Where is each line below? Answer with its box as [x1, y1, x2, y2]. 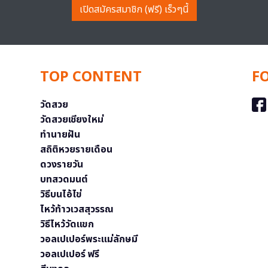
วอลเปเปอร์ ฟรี [40, 246, 100, 261]
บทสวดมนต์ [40, 172, 89, 187]
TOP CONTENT [40, 66, 142, 88]
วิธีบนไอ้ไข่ [40, 187, 83, 202]
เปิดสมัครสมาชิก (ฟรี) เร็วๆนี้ [79, 2, 189, 17]
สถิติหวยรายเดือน [40, 142, 113, 157]
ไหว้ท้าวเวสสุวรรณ [40, 202, 114, 217]
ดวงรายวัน [40, 157, 84, 172]
